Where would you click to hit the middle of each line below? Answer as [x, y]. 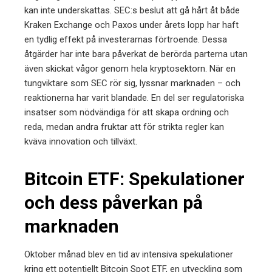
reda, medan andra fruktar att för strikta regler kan [124, 127]
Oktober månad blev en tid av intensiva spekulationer [129, 254]
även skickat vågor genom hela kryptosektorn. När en [130, 69]
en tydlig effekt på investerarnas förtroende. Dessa [126, 39]
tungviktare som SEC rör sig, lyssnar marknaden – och [132, 83]
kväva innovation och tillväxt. [81, 141]
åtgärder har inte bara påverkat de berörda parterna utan [136, 54]
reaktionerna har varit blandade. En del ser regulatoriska [134, 98]
